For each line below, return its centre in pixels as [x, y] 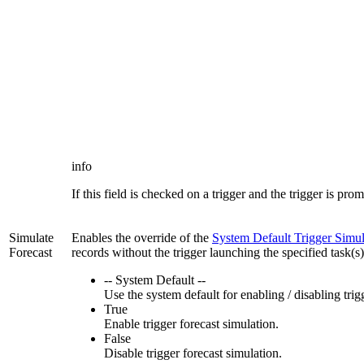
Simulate [31, 238]
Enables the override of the [142, 238]
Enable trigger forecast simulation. [191, 324]
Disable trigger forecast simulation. [193, 353]
